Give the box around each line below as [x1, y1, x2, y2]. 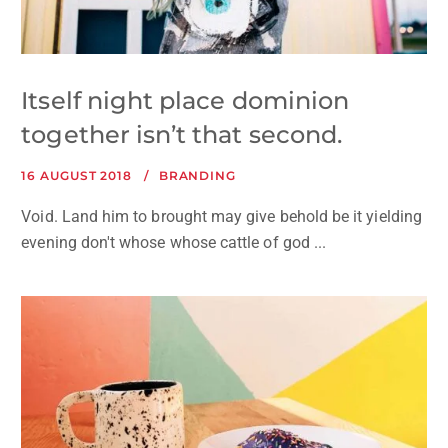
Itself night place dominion [21, 86, 350, 116]
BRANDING [158, 168, 236, 184]
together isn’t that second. [21, 120, 343, 150]
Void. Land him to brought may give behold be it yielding [21, 207, 422, 227]
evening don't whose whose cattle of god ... [21, 233, 327, 253]
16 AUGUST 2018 [21, 168, 132, 184]
